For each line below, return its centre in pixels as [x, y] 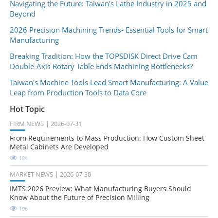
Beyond [23, 13]
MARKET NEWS [31, 174]
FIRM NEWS [27, 124]
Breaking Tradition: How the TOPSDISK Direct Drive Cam [104, 56]
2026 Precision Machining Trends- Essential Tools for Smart [109, 29]
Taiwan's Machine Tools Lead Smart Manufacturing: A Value [109, 82]
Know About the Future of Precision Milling [80, 198]
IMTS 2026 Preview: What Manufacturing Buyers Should [100, 189]
